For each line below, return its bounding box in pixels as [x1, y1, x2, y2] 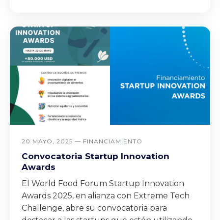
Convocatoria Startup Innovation [22, 151, 169, 161]
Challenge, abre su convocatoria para [22, 203, 167, 213]
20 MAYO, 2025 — [22, 137, 83, 145]
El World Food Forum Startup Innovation [22, 179, 184, 188]
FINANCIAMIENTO [83, 137, 142, 145]
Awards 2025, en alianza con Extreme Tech [22, 191, 190, 200]
